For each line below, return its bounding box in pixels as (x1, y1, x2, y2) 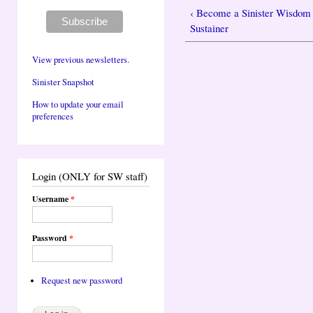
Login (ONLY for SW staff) (32, 168, 147, 183)
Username (32, 192, 71, 205)
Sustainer (190, 21, 229, 36)
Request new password (41, 274, 122, 286)
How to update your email (32, 99, 124, 111)
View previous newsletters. (32, 53, 129, 66)
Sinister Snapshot (32, 75, 94, 88)
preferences (32, 110, 73, 123)
